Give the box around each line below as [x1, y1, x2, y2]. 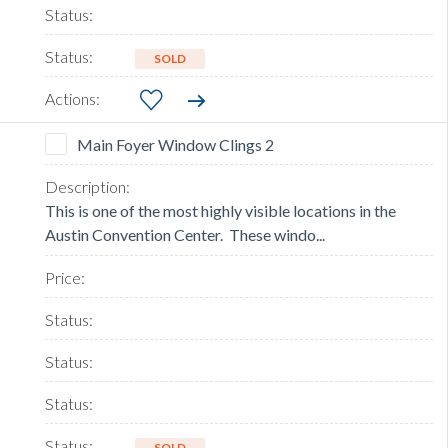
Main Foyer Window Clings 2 [77, 135, 274, 155]
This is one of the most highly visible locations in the [45, 201, 396, 221]
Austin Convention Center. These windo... [45, 225, 325, 245]
